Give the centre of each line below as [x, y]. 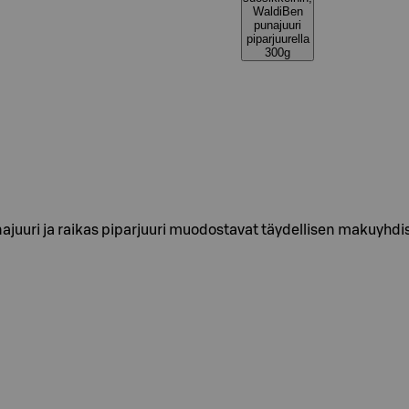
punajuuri [278, 25]
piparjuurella [278, 39]
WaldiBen [278, 11]
